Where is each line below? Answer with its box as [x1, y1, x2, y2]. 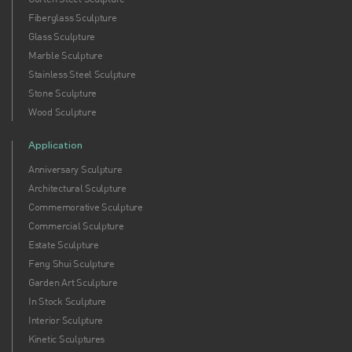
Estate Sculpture [28, 238, 99, 251]
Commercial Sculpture [28, 219, 124, 233]
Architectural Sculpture [28, 181, 126, 195]
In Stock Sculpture [28, 295, 107, 308]
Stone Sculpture [28, 86, 97, 100]
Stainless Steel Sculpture [28, 68, 136, 81]
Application [28, 141, 82, 151]
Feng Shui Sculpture [28, 257, 115, 270]
